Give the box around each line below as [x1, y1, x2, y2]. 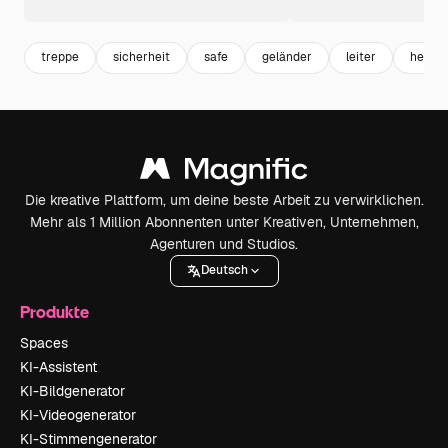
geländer [262, 49, 312, 66]
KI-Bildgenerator [20, 381, 125, 400]
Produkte [20, 300, 89, 322]
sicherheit [113, 49, 170, 66]
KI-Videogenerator [20, 405, 136, 424]
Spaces [20, 333, 68, 352]
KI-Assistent [20, 357, 97, 376]
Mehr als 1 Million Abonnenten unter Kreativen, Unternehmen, [29, 212, 419, 231]
